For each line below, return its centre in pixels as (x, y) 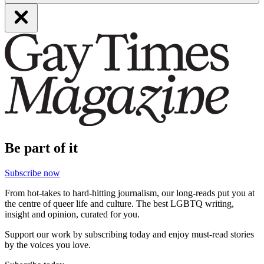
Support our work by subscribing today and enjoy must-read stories (129, 234)
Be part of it (41, 148)
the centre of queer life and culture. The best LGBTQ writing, (119, 203)
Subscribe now (32, 173)
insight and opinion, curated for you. (72, 214)
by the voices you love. (48, 245)
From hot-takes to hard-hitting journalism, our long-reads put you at (130, 193)
